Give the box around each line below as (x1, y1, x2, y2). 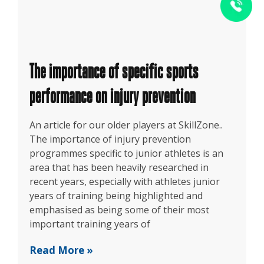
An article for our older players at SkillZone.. (29, 118, 223, 132)
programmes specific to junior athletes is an (29, 147, 223, 160)
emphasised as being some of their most (29, 203, 209, 217)
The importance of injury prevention (29, 133, 191, 146)
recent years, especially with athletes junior (29, 175, 220, 189)
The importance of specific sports (29, 61, 199, 82)
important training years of (29, 217, 150, 231)
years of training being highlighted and (29, 189, 203, 203)
